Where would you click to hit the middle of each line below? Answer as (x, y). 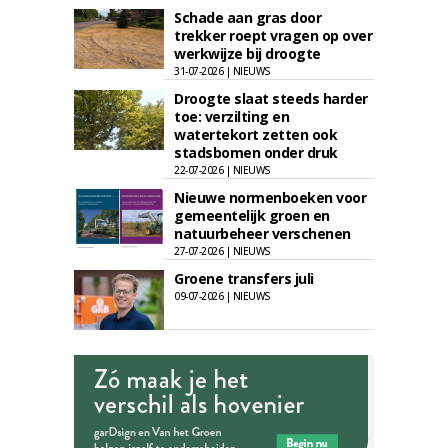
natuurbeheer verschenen (262, 233)
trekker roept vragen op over (273, 35)
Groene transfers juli (244, 278)
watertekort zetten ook (255, 134)
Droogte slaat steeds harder (271, 98)
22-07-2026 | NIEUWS (222, 170)
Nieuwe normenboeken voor (270, 197)
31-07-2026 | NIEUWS (222, 71)
